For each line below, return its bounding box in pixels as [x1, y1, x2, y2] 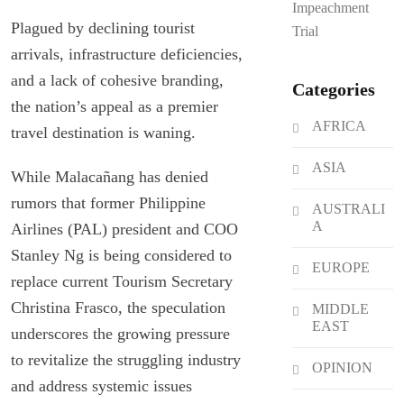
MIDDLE [311, 301, 369, 317]
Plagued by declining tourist [11, 18, 195, 37]
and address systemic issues [11, 376, 192, 395]
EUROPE [311, 260, 370, 276]
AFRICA [311, 118, 366, 134]
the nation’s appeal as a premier [11, 96, 218, 115]
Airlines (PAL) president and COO [11, 219, 238, 238]
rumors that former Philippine [11, 193, 206, 212]
